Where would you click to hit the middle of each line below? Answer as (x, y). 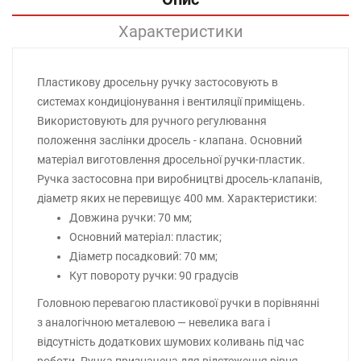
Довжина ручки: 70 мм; (131, 217)
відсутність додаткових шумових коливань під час (170, 341)
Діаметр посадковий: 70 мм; (143, 256)
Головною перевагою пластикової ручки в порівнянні (178, 303)
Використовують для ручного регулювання (152, 120)
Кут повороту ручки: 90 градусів (154, 275)
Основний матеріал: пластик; (145, 237)
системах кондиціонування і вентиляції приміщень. (171, 101)
